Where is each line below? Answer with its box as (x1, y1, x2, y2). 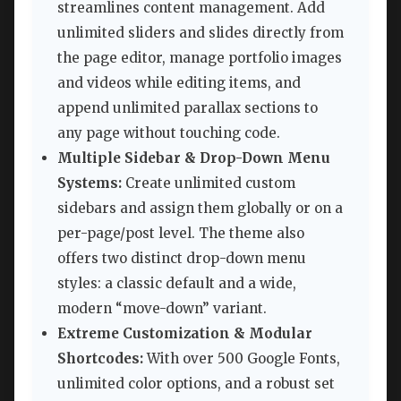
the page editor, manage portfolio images (57, 49, 342, 67)
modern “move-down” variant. (57, 300, 267, 318)
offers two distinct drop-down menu (57, 250, 306, 268)
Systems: (57, 175, 122, 192)
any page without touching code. (57, 124, 280, 142)
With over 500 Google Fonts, (143, 350, 340, 368)
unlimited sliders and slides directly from (57, 24, 344, 42)
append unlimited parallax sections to (57, 99, 318, 117)
